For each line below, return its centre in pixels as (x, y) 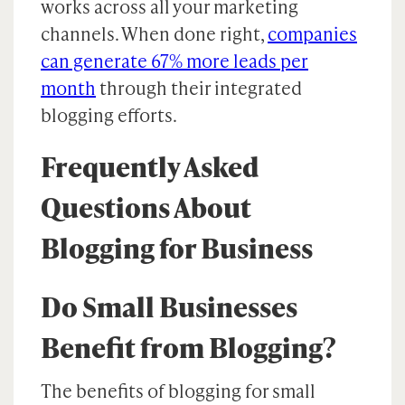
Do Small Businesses (169, 306)
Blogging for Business (177, 248)
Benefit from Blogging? (188, 347)
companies (312, 33)
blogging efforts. (109, 115)
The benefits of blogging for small (178, 391)
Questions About (146, 207)
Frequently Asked (150, 166)
